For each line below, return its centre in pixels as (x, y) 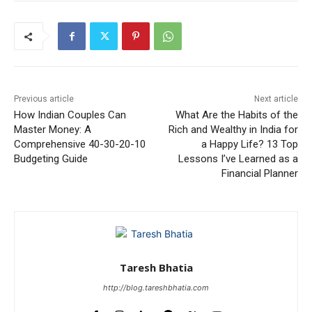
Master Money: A (53, 130)
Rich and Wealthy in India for (233, 130)
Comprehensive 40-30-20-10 (80, 145)
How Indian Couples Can (70, 115)
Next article (276, 99)
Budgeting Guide (51, 159)
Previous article (44, 99)
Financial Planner (259, 174)
